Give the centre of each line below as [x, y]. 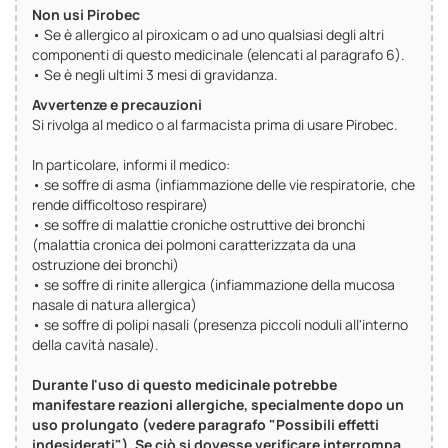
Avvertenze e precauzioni [117, 105]
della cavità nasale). [95, 345]
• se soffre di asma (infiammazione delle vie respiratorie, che [223, 185]
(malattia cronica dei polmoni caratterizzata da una [194, 245]
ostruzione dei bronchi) [105, 265]
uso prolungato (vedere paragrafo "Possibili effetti [205, 425]
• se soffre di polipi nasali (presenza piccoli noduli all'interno [220, 325]
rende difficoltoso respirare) [120, 205]
